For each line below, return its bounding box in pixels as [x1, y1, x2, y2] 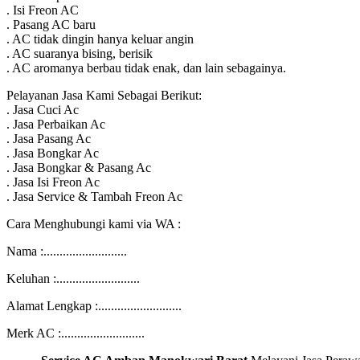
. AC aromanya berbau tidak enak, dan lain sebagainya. [6, 60, 286, 75]
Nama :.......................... [6, 243, 127, 258]
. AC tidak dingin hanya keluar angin [6, 31, 194, 46]
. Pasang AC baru [6, 17, 96, 31]
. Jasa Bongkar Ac [6, 145, 99, 160]
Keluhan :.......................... [6, 271, 140, 285]
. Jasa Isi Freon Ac [6, 174, 100, 189]
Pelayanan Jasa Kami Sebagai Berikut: [6, 88, 202, 102]
